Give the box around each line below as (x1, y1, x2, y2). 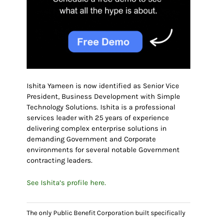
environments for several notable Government (26, 145, 180, 155)
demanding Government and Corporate (26, 135, 156, 144)
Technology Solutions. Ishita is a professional (26, 103, 175, 112)
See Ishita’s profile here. (26, 178, 106, 187)
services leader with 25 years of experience (26, 113, 169, 123)
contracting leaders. (26, 156, 93, 165)
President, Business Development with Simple (26, 92, 180, 101)
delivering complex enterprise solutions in (26, 124, 167, 133)
